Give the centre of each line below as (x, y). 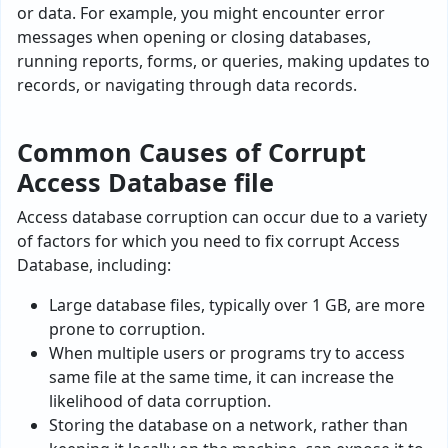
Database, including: (94, 265)
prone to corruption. (127, 329)
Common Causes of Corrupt (191, 152)
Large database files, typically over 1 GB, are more (237, 305)
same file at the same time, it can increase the (221, 377)
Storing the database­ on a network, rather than (228, 425)
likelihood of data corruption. (160, 401)
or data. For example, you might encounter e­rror (201, 13)
